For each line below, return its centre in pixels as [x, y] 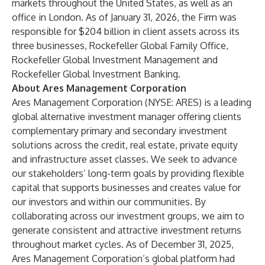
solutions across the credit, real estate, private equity [125, 145]
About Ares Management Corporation [99, 88]
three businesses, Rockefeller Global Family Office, [120, 46]
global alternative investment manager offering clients [127, 117]
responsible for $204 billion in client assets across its [126, 31]
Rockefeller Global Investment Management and [115, 60]
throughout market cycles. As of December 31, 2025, [123, 244]
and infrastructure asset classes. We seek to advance [125, 159]
